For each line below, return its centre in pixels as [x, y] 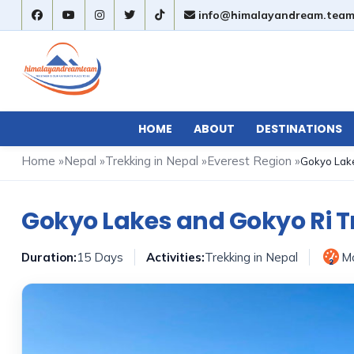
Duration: [49, 257]
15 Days [100, 257]
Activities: [175, 257]
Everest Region [249, 161]
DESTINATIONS [299, 129]
